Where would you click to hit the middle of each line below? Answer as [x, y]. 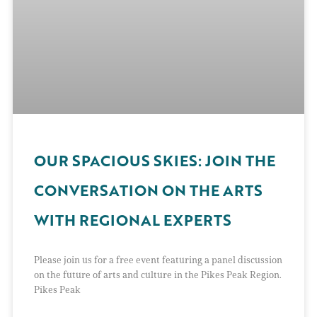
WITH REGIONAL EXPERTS [133, 220]
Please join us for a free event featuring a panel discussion [158, 260]
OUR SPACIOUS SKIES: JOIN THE [155, 160]
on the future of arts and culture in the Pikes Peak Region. [158, 275]
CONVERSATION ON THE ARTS [148, 190]
